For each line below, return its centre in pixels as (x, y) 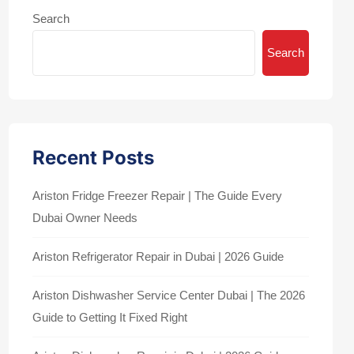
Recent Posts (93, 158)
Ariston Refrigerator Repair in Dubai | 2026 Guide (158, 256)
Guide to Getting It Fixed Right (110, 317)
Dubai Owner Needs (85, 218)
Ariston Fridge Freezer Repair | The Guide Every (157, 196)
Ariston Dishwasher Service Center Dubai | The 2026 (169, 295)
